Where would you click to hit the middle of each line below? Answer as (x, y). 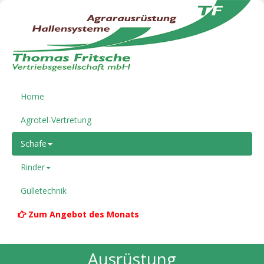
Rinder (33, 167)
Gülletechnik (44, 190)
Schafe (34, 143)
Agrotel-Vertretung (56, 120)
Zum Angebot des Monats (84, 214)
